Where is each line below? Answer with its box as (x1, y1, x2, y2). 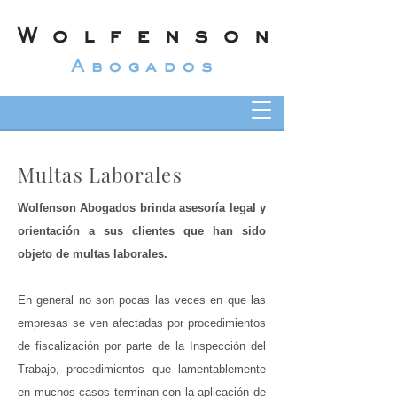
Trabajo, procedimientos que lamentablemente (18, 362, 266, 376)
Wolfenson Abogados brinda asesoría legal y (18, 201, 266, 214)
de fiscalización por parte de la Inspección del (18, 339, 266, 353)
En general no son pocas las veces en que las (18, 293, 266, 307)
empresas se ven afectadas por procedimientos (18, 316, 266, 330)
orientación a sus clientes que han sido (18, 224, 266, 237)
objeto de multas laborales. (18, 247, 167, 261)
